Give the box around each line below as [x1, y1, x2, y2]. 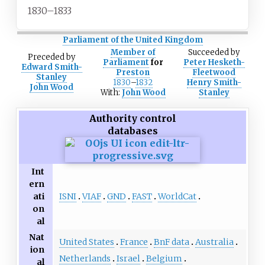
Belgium [146, 253, 182, 264]
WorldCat [157, 190, 196, 202]
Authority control [89, 112, 176, 125]
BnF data [153, 236, 189, 247]
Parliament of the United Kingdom [62, 35, 203, 46]
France [119, 236, 148, 247]
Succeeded [188, 47, 229, 58]
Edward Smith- [21, 62, 82, 73]
